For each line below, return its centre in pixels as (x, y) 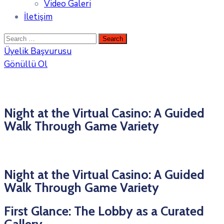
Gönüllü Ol (26, 64)
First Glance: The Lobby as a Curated (104, 211)
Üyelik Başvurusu (38, 51)
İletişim (38, 16)
